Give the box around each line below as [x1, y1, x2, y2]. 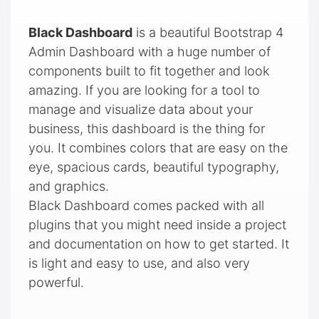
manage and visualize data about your [28, 102, 253, 117]
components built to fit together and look [28, 63, 269, 79]
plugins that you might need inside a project [28, 217, 286, 233]
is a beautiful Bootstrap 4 [132, 25, 283, 41]
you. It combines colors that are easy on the [28, 140, 288, 156]
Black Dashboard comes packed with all [28, 198, 264, 214]
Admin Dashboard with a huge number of [28, 44, 271, 60]
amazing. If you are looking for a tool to [28, 83, 260, 98]
